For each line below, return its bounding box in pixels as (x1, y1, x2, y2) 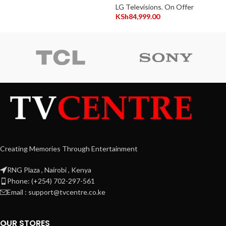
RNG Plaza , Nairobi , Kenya (7, 165, 91, 175)
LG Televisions (116, 3, 161, 12)
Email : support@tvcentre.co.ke (7, 188, 105, 197)
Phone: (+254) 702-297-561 (7, 177, 95, 186)
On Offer (164, 3, 194, 12)
